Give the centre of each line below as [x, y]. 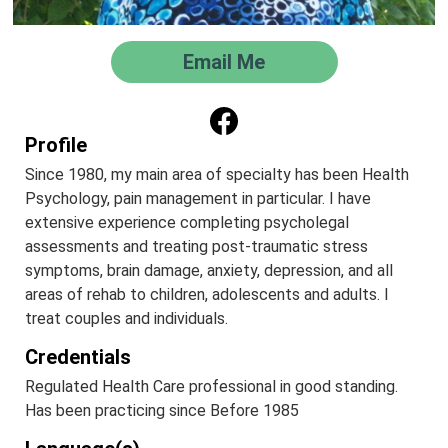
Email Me [224, 62]
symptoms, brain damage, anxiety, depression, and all [209, 271]
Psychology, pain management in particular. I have [198, 199]
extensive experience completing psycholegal [187, 223]
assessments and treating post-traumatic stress [196, 247]
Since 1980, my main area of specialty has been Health [217, 175]
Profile [56, 145]
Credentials [78, 357]
